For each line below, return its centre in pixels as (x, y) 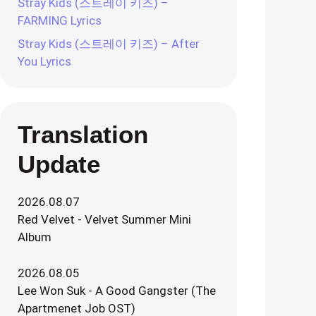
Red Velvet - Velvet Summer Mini (104, 219)
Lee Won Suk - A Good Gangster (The (117, 290)
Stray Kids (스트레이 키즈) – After (109, 44)
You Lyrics (44, 61)
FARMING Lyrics (60, 20)
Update (59, 164)
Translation (83, 134)
